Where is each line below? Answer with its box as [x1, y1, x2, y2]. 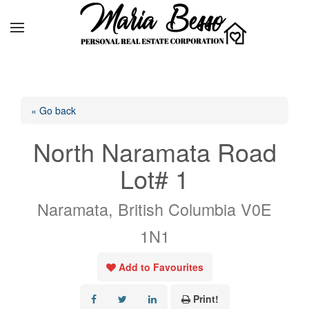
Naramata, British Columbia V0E [37, 197, 272, 221]
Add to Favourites [118, 260, 203, 274]
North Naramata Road [32, 134, 277, 169]
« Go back [31, 103, 76, 117]
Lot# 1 [120, 161, 189, 196]
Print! [192, 292, 219, 306]
